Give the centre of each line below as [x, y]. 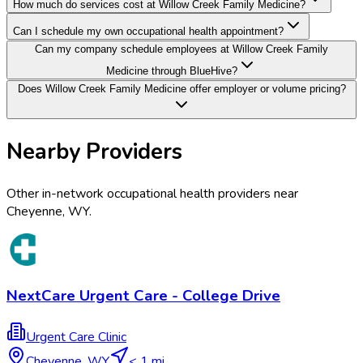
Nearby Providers [94, 152]
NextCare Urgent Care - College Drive [143, 296]
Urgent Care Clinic [76, 337]
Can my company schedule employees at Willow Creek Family [181, 49]
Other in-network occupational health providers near [152, 193]
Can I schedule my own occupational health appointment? [148, 32]
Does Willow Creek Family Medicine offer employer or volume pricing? [181, 89]
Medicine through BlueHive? [172, 71]
